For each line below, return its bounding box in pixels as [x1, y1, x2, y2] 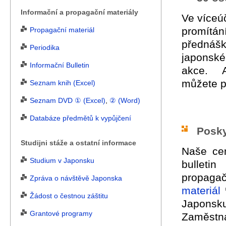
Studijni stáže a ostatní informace [21, 139, 136, 147]
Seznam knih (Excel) [30, 79, 95, 87]
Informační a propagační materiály [21, 8, 138, 17]
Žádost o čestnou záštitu [30, 192, 108, 200]
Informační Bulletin [30, 61, 89, 70]
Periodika [30, 43, 60, 52]
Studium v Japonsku [30, 156, 94, 165]
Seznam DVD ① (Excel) [30, 96, 105, 105]
